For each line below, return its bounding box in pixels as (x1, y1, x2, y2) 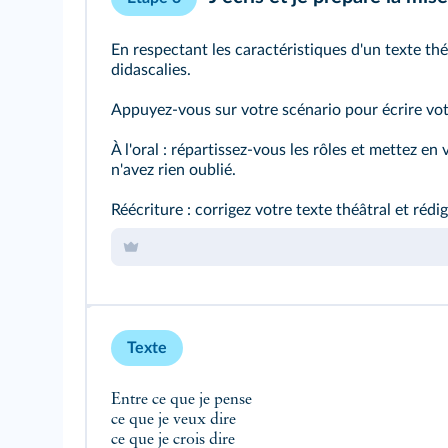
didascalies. (111, 62, 191, 78)
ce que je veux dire (111, 412, 240, 428)
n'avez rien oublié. (111, 162, 236, 178)
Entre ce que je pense (111, 392, 256, 408)
